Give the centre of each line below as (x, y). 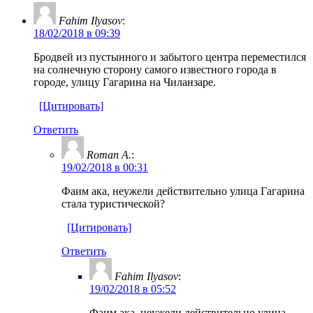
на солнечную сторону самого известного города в (155, 69)
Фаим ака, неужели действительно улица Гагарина (183, 191)
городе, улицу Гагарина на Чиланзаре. (125, 82)
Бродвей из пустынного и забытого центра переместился (170, 57)
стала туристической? (113, 203)
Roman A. (109, 154)
